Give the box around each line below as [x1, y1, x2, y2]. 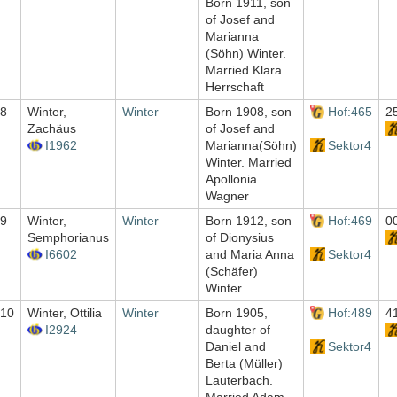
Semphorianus [27, 230, 109, 245]
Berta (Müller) [206, 356, 283, 371]
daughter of [206, 323, 270, 338]
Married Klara [206, 63, 282, 78]
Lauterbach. [206, 373, 273, 388]
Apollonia [206, 172, 257, 187]
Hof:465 [327, 105, 372, 120]
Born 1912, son [206, 214, 292, 229]
